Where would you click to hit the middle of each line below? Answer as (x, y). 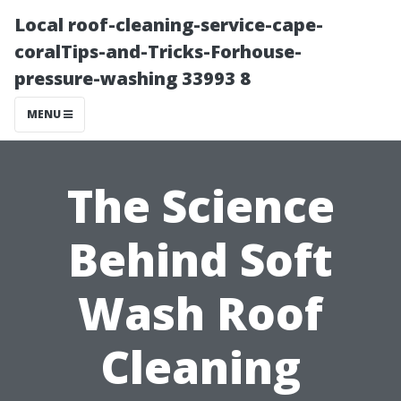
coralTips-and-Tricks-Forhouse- (158, 51)
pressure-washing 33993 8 (132, 78)
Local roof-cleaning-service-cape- (169, 25)
